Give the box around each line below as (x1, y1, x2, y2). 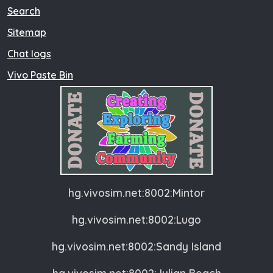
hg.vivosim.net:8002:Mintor (68, 186, 205, 199)
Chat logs (7, 48, 51, 60)
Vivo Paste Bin (7, 69, 73, 81)
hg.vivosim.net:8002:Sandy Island (52, 239, 221, 253)
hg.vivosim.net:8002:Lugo (72, 213, 201, 226)
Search (7, 5, 40, 17)
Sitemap (7, 26, 46, 38)
